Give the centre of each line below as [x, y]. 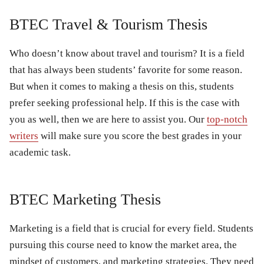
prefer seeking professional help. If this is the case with [125, 103]
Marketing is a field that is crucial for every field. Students [131, 228]
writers [24, 136]
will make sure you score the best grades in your [140, 136]
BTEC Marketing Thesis [85, 199]
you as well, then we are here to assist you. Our [108, 119]
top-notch [227, 119]
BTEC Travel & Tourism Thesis [108, 24]
